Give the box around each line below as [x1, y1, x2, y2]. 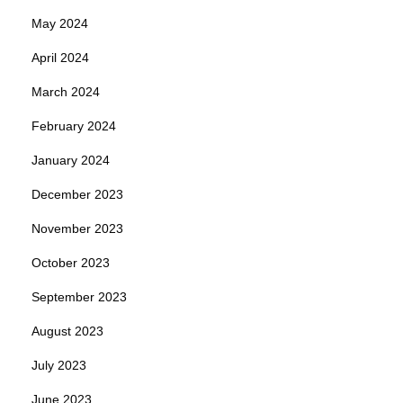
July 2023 [31, 358, 86, 373]
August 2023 [31, 324, 103, 339]
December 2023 [31, 187, 123, 202]
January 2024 [31, 153, 110, 168]
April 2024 [31, 50, 89, 66]
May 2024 [31, 16, 88, 31]
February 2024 [31, 119, 116, 134]
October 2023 [31, 255, 110, 271]
